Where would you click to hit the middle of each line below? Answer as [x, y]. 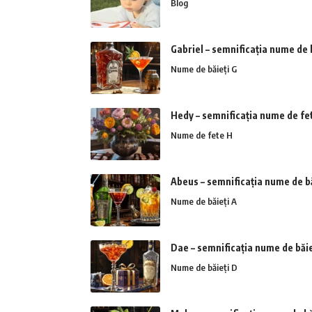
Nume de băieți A [204, 202]
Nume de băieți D [204, 268]
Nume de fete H [202, 135]
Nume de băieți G [204, 69]
